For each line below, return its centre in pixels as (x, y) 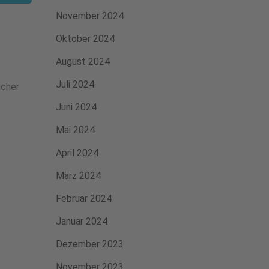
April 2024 (77, 153)
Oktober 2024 (85, 39)
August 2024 (83, 62)
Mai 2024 (75, 130)
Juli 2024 (75, 84)
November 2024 (89, 16)
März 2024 (78, 176)
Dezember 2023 (89, 244)
